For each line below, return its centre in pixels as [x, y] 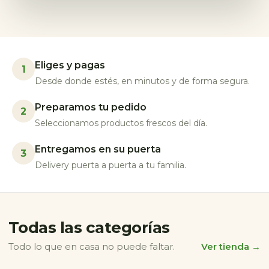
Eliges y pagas [70, 65]
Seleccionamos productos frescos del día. [121, 123]
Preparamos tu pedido [91, 107]
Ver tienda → [231, 246]
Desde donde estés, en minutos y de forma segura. [142, 81]
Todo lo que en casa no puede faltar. [92, 246]
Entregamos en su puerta [98, 149]
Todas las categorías [89, 228]
